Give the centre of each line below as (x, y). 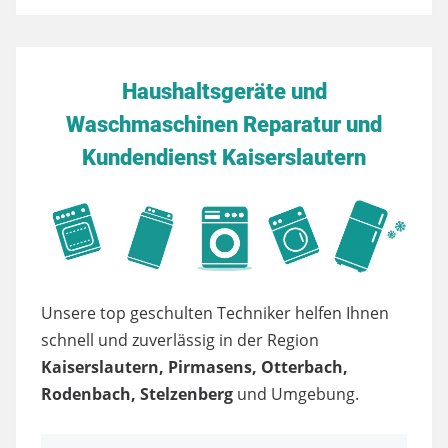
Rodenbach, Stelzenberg (137, 394)
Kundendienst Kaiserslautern (224, 156)
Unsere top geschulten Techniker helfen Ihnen (215, 313)
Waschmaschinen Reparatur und (224, 123)
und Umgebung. (296, 394)
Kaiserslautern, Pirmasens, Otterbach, (194, 367)
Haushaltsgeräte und (224, 90)
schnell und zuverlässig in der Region (180, 340)
